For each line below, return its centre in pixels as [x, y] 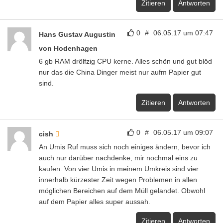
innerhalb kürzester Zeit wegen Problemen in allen [118, 179]
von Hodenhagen [68, 48]
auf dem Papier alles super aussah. [95, 201]
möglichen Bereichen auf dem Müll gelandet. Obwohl [122, 190]
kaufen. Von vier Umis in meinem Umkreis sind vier [119, 168]
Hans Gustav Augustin [77, 34]
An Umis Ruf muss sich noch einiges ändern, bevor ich [125, 147]
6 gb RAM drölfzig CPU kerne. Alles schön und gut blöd [125, 61]
